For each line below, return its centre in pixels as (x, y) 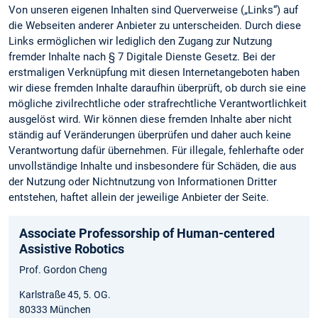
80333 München (55, 310)
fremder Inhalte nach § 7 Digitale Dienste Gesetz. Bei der (142, 56)
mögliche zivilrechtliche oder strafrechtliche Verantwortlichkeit (158, 103)
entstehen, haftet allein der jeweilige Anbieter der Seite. (139, 197)
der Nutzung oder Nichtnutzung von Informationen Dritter (143, 181)
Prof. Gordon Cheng (63, 270)
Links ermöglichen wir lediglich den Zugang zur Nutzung (140, 41)
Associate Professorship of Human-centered (147, 234)
